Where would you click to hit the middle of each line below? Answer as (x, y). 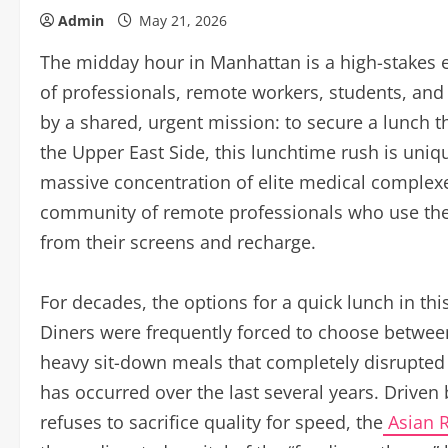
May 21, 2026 (183, 20)
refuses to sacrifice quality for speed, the (211, 422)
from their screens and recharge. (178, 242)
